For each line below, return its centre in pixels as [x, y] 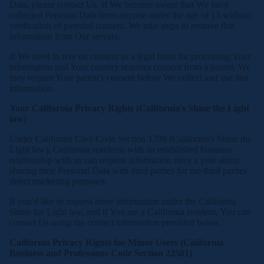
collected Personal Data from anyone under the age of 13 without [130, 15]
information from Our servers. [65, 36]
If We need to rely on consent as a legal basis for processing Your [130, 56]
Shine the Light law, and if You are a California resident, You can [130, 212]
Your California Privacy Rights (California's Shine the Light [129, 108]
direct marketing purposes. [58, 181]
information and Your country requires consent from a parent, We [130, 67]
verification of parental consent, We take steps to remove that [122, 26]
